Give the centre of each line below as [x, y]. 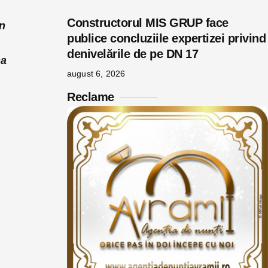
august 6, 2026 [96, 74]
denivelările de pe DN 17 [133, 54]
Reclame [91, 97]
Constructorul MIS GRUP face [148, 23]
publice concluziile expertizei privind [166, 38]
